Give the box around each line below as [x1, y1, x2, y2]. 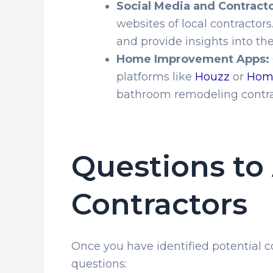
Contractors [71, 186, 247, 222]
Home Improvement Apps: [116, 52, 269, 66]
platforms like [116, 69, 195, 83]
